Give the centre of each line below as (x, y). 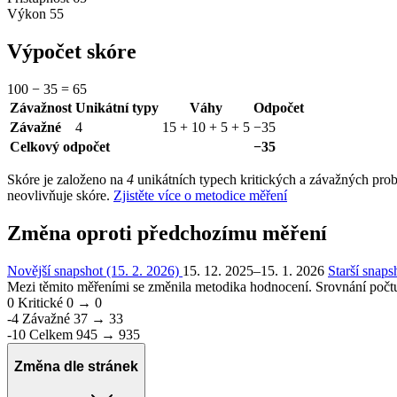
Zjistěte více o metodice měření (200, 195)
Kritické (40, 302)
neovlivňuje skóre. (60, 195)
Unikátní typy (117, 107)
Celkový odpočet (60, 146)
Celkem (51, 334)
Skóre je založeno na (67, 179)
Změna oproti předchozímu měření (167, 233)
